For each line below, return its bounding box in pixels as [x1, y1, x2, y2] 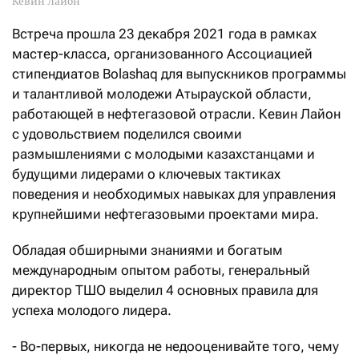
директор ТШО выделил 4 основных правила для [12, 281, 318, 298]
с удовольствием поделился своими [12, 125, 242, 142]
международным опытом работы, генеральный [12, 261, 310, 278]
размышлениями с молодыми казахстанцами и [12, 145, 315, 162]
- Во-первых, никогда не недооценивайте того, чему [12, 337, 339, 354]
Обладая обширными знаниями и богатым [12, 241, 283, 258]
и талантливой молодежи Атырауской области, [12, 85, 312, 102]
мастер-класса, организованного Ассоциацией [12, 45, 313, 62]
